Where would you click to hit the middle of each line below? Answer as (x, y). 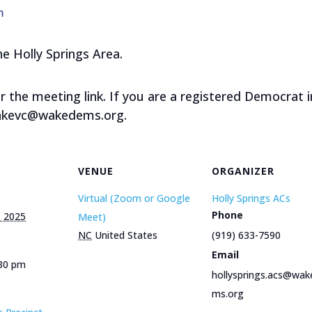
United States (126, 235)
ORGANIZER (243, 171)
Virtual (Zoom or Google (134, 198)
